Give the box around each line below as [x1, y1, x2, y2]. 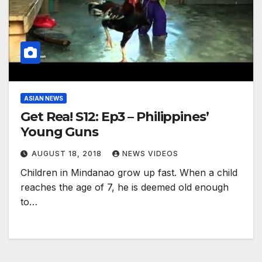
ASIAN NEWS [24, 95, 63, 102]
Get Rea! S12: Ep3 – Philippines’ [20, 109, 209, 125]
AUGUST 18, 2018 [32, 149, 104, 158]
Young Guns [20, 124, 98, 140]
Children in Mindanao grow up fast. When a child [20, 167, 237, 179]
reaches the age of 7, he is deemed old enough [20, 181, 229, 194]
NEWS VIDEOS [122, 149, 178, 158]
